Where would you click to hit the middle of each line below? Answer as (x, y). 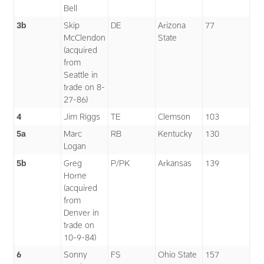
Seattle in (81, 75)
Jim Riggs (82, 117)
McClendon (85, 38)
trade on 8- (85, 87)
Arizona (172, 25)
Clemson (174, 117)
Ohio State (178, 255)
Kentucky (175, 134)
